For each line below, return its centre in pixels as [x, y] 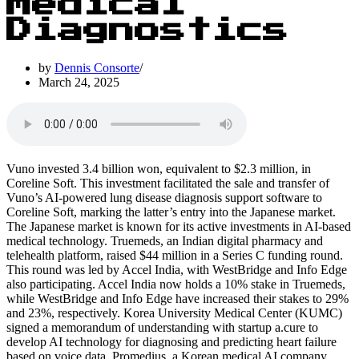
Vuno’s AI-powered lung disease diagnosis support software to [164, 197]
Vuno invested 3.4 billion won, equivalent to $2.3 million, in [159, 168]
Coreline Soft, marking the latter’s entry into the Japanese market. [171, 212]
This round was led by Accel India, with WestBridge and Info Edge [177, 269]
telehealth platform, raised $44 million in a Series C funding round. [175, 255]
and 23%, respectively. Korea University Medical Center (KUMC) [174, 313]
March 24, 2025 [79, 82]
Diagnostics [147, 31]
